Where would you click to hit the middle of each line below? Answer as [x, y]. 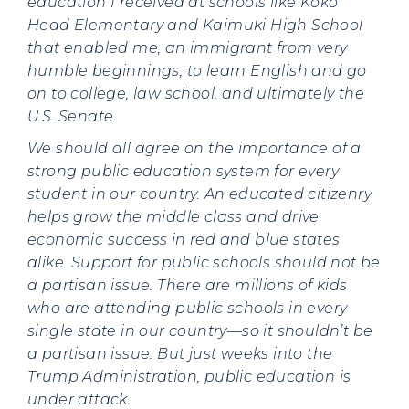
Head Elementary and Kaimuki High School [195, 25]
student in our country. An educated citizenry [199, 194]
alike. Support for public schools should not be [204, 262]
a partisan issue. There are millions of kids [188, 285]
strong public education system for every [183, 171]
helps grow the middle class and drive [173, 217]
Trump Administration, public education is [189, 377]
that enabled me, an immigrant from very [188, 48]
